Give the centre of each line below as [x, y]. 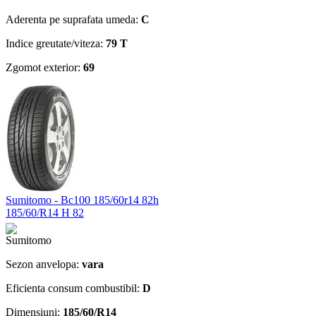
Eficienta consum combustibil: [74, 288]
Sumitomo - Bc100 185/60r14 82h [82, 200]
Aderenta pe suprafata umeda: [73, 19]
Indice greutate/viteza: [56, 43]
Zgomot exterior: [44, 67]
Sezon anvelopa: [44, 264]
